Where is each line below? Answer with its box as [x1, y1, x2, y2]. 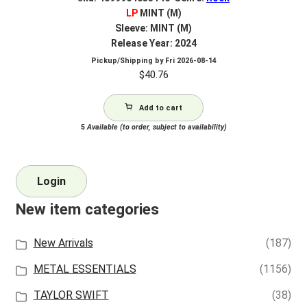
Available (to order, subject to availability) [84, 122, 227, 132]
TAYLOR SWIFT [33, 288, 109, 302]
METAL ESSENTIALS [33, 262, 136, 276]
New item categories [15, 200, 159, 219]
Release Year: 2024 [110, 37, 197, 49]
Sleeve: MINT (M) [115, 22, 192, 34]
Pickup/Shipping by [90, 56, 165, 65]
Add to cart [139, 103, 182, 112]
